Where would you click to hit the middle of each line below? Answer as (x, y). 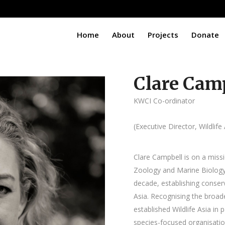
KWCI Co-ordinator (164, 100)
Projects (163, 34)
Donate (205, 34)
